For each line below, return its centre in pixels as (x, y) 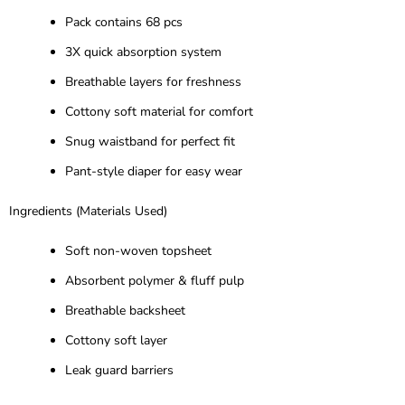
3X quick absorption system (143, 52)
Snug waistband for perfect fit (150, 141)
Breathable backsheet (125, 310)
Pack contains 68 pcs (124, 22)
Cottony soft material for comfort (159, 111)
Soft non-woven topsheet (138, 250)
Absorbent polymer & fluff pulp (155, 280)
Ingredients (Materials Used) (88, 211)
